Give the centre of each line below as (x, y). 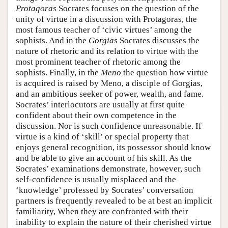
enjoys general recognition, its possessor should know (113, 148)
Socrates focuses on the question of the (128, 9)
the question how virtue (165, 73)
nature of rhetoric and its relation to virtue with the (107, 51)
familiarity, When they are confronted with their (102, 212)
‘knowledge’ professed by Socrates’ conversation (105, 190)
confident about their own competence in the (96, 116)
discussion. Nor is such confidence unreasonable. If (109, 126)
